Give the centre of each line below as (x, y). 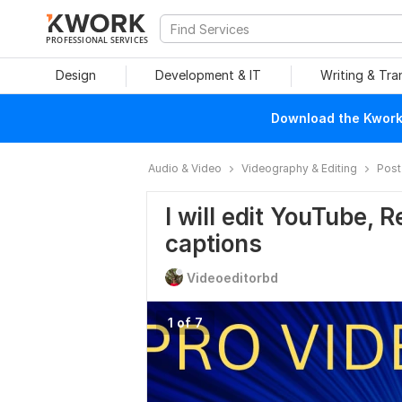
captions (214, 244)
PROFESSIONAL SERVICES (97, 39)
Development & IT (208, 75)
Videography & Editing (299, 168)
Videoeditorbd (232, 278)
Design (75, 75)
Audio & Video (185, 168)
